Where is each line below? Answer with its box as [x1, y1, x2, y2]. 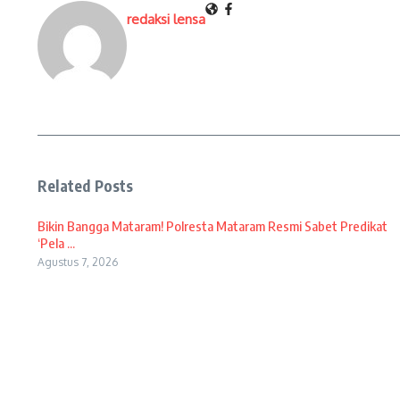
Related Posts [37, 175, 134, 196]
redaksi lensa [127, 10, 205, 28]
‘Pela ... [37, 234, 75, 251]
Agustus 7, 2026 [37, 254, 118, 269]
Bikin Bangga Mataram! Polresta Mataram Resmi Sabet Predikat [37, 217, 387, 234]
